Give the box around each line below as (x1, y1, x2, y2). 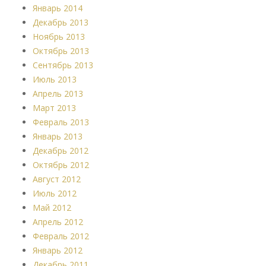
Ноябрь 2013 (33, 31, 85, 43)
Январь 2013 (33, 131, 83, 142)
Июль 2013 (33, 74, 77, 85)
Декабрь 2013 (33, 17, 88, 28)
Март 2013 (33, 102, 76, 114)
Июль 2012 (33, 188, 77, 199)
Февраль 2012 (33, 230, 89, 242)
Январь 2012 (33, 245, 83, 256)
